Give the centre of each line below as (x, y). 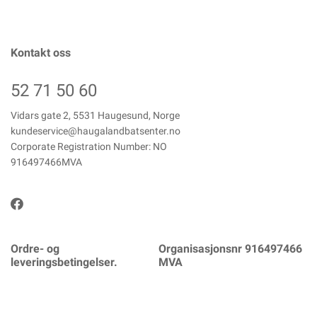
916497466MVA (46, 162)
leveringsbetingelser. (64, 262)
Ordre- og (35, 249)
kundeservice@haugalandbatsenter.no (96, 131)
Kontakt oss (41, 53)
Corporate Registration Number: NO (89, 146)
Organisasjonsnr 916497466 (230, 249)
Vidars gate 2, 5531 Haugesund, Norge (95, 115)
